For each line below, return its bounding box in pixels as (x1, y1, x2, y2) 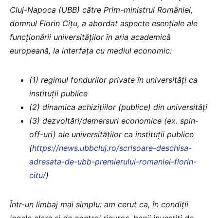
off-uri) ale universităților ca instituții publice (29, 129, 194, 139)
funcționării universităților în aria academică (10, 32, 171, 42)
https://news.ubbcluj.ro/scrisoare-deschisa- (32, 143, 192, 153)
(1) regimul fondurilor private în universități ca (29, 74, 198, 85)
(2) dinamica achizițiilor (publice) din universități (29, 102, 207, 112)
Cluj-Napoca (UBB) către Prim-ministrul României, (10, 4, 193, 15)
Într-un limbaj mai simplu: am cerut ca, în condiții (10, 199, 188, 209)
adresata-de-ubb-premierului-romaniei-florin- (29, 156, 197, 166)
